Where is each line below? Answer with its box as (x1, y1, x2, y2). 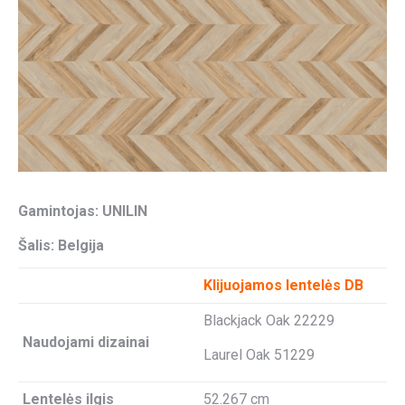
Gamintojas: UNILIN (18, 202, 147, 220)
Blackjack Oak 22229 (203, 312, 334, 329)
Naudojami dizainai (23, 334, 149, 351)
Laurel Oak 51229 (203, 346, 315, 363)
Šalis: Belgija (18, 237, 104, 254)
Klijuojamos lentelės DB (203, 277, 367, 294)
